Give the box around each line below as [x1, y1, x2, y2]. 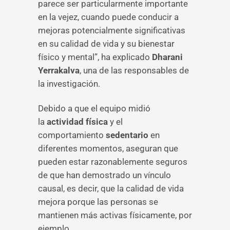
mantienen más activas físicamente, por [38, 210, 192, 220]
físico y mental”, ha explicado [38, 52, 152, 62]
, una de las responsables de [80, 65, 189, 75]
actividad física [47, 117, 108, 127]
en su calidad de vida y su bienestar [38, 39, 175, 49]
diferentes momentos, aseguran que [38, 143, 178, 154]
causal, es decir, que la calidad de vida [38, 183, 184, 194]
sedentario [106, 130, 148, 140]
